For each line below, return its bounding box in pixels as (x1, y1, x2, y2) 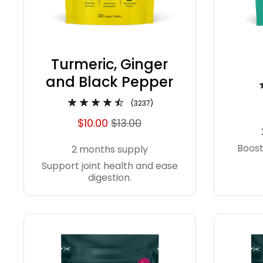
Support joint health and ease (41, 159, 178, 173)
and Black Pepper (46, 72, 174, 92)
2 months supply (71, 143, 148, 157)
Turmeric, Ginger (51, 55, 168, 75)
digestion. (87, 171, 131, 185)
